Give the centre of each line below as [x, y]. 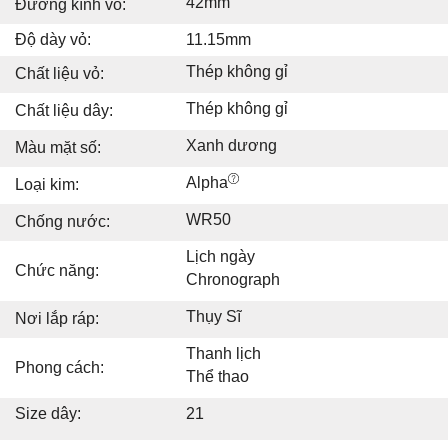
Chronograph [233, 279]
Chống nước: [62, 221]
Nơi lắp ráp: [57, 318]
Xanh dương [231, 145]
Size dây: [48, 413]
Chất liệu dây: [64, 110]
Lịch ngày [220, 256]
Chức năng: [57, 270]
